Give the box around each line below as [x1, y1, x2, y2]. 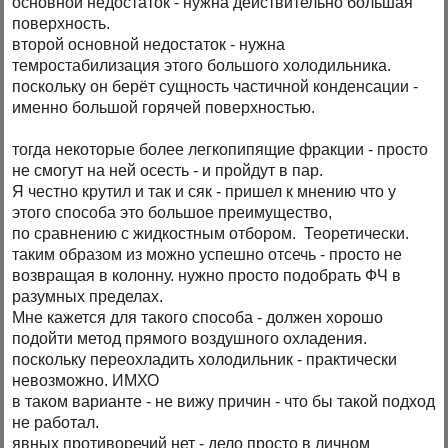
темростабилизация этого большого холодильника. [12, 56, 392, 74]
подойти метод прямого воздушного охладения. [12, 329, 368, 347]
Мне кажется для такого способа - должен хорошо [12, 308, 384, 326]
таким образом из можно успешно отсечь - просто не [12, 245, 403, 263]
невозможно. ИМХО [12, 371, 160, 389]
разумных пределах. [12, 287, 164, 305]
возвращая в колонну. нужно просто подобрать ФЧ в [12, 266, 402, 284]
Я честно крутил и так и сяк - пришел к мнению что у [12, 182, 397, 200]
